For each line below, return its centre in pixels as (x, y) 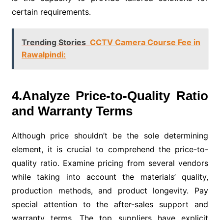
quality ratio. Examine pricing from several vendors (110, 163)
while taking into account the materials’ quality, (110, 177)
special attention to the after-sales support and (110, 204)
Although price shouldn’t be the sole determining (110, 136)
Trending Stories (54, 42)
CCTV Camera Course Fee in (145, 42)
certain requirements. (51, 12)
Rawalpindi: (43, 55)
